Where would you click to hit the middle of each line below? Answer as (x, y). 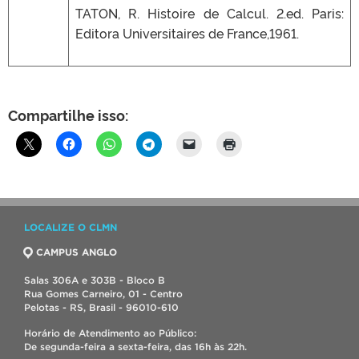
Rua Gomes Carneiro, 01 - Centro (103, 293)
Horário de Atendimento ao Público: (110, 333)
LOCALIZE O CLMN (71, 227)
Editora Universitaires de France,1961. (187, 32)
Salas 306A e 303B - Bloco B (95, 280)
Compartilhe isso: (68, 114)
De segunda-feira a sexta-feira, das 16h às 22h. (135, 346)
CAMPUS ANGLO (77, 252)
